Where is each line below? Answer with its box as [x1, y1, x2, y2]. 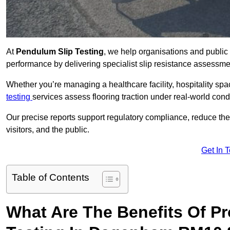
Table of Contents [12, 172, 89, 183]
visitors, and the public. [6, 125, 89, 135]
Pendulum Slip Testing [16, 47, 104, 56]
